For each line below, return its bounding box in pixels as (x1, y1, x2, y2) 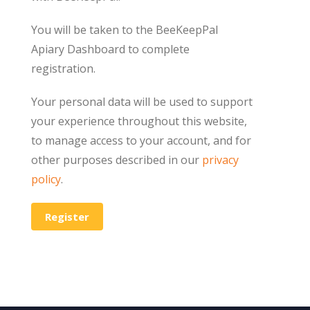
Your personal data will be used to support (31, 94, 253, 109)
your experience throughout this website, (31, 113, 247, 129)
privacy (202, 152, 239, 167)
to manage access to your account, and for (31, 133, 251, 148)
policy (31, 172, 61, 187)
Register (45, 210, 89, 224)
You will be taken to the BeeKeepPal (31, 22, 218, 37)
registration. (31, 61, 95, 76)
